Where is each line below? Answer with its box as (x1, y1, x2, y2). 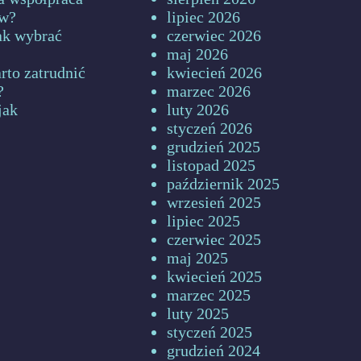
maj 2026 (166, 45, 228, 63)
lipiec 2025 (166, 212, 240, 230)
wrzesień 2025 (166, 193, 261, 211)
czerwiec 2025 (166, 230, 261, 248)
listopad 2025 (166, 156, 255, 174)
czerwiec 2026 (166, 27, 261, 44)
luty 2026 (166, 101, 229, 118)
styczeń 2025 (166, 323, 252, 341)
